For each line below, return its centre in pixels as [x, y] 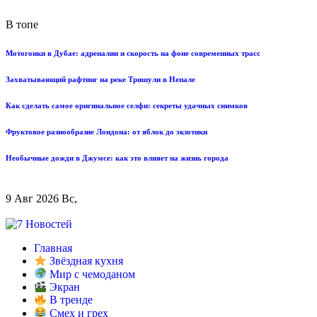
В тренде [70, 300]
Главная [53, 248]
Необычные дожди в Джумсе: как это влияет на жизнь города [117, 157]
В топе [22, 24]
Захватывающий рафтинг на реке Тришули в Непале [100, 79]
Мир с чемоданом [91, 274]
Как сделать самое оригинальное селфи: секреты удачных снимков [127, 105]
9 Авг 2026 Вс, [41, 198]
